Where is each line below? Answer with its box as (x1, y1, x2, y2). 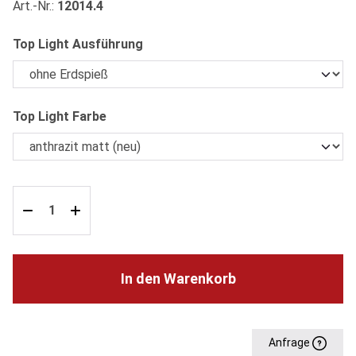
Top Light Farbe (13, 108, 106, 124)
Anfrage (269, 335, 312, 349)
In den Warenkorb (120, 269, 236, 287)
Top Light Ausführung (13, 36, 143, 52)
